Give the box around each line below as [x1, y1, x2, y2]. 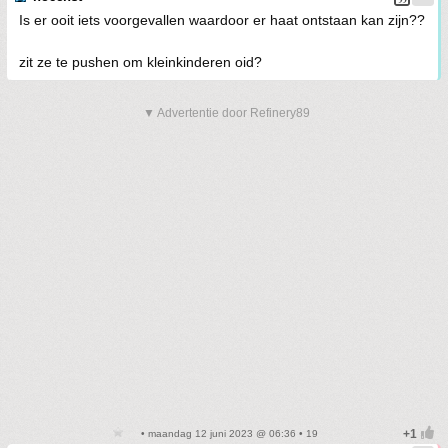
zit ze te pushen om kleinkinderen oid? [19, 54, 262, 70]
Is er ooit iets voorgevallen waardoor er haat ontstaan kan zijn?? [19, 12, 425, 28]
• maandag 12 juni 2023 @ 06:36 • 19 [138, 428, 318, 439]
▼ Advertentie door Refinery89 [143, 106, 310, 120]
